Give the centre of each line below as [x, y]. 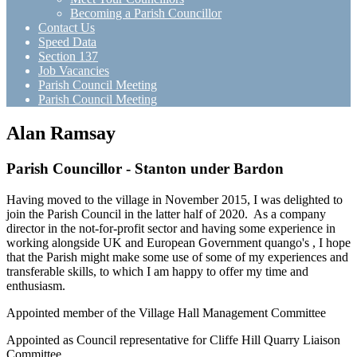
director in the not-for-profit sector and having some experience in [171, 228]
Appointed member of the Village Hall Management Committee [166, 312]
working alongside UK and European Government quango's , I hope [178, 242]
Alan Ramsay [61, 133]
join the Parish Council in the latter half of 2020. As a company [166, 214]
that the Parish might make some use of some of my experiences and [177, 257]
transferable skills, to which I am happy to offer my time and [157, 271]
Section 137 [68, 56]
